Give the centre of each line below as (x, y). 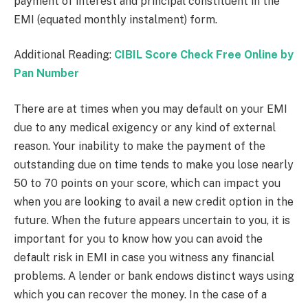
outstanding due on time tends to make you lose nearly (154, 164)
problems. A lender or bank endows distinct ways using (154, 276)
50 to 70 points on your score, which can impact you (147, 183)
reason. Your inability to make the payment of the (140, 146)
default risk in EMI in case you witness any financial (144, 257)
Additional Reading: (63, 55)
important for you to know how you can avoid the (138, 239)
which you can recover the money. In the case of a (140, 294)
